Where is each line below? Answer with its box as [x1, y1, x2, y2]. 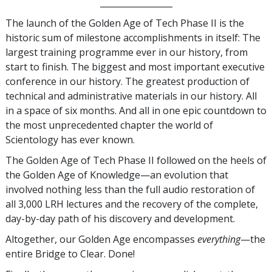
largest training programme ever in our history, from [5, 45, 248, 59]
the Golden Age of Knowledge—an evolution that [5, 168, 228, 182]
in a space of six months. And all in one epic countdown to [5, 103, 267, 117]
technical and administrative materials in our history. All [5, 89, 257, 103]
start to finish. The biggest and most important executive [5, 59, 265, 73]
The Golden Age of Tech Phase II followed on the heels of [5, 153, 267, 167]
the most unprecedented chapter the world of [5, 118, 213, 132]
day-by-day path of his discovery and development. [5, 211, 235, 225]
